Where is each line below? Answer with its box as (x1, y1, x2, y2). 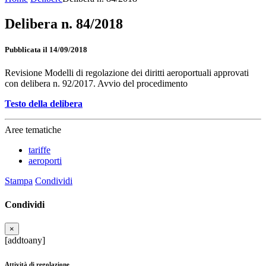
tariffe (28, 145, 50, 156)
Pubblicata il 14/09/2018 (5, 45, 87, 55)
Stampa (5, 176, 33, 186)
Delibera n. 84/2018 (5, 15, 123, 31)
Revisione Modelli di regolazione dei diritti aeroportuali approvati (5, 68, 249, 78)
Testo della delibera (5, 99, 83, 109)
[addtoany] (5, 235, 45, 245)
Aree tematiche (5, 125, 61, 135)
